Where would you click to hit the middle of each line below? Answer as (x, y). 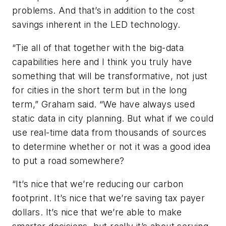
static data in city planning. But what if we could (113, 118)
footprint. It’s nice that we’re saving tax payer (109, 198)
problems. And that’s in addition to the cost (104, 11)
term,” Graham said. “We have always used (103, 104)
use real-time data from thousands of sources (109, 132)
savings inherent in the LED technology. (96, 25)
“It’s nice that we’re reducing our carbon (98, 184)
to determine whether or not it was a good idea (111, 146)
